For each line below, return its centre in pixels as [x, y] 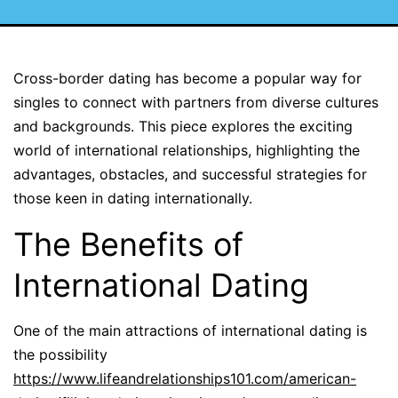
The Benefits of [128, 245]
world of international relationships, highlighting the [187, 151]
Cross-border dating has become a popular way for [187, 79]
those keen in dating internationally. [133, 199]
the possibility [60, 355]
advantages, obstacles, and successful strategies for [190, 175]
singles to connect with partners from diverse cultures [196, 103]
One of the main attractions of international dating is [190, 331]
